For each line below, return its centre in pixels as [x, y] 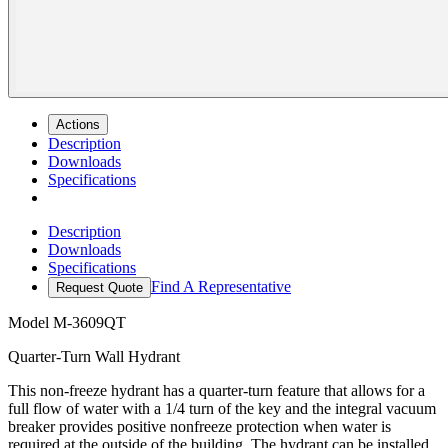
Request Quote [99, 288]
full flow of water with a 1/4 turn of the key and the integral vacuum [222, 409]
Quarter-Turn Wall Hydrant [94, 357]
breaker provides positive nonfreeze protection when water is [199, 427]
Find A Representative [221, 287]
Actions [78, 125]
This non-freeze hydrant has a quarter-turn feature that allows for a [216, 391]
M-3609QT [89, 323]
